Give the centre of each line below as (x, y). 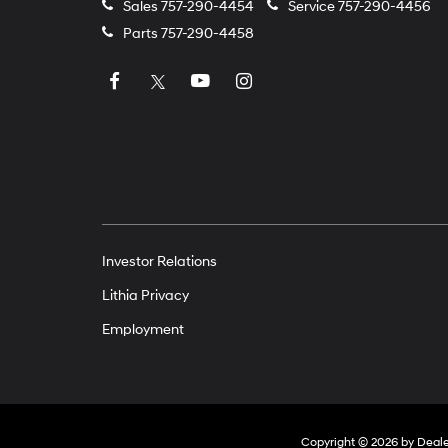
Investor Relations (159, 261)
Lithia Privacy (145, 295)
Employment (143, 329)
